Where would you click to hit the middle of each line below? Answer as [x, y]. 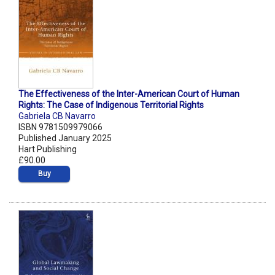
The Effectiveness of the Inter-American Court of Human [129, 94]
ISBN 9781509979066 [60, 127]
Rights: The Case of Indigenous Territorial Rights [111, 105]
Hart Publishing [48, 149]
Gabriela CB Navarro [57, 116]
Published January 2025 [65, 138]
